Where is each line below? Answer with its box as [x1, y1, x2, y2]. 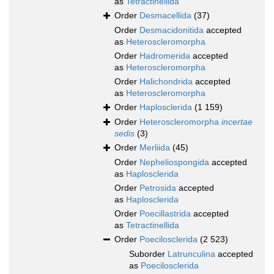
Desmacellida [139, 10, 191, 21]
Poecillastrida [139, 209, 191, 219]
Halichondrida [139, 76, 193, 87]
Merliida [139, 143, 170, 153]
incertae [221, 117, 253, 127]
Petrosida [139, 183, 176, 193]
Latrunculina [168, 249, 215, 259]
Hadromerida [139, 51, 190, 61]
